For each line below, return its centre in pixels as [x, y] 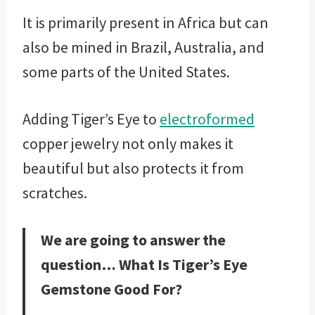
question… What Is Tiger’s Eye [144, 265]
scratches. [55, 193]
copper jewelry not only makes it [128, 144]
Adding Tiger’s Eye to [91, 119]
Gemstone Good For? [111, 289]
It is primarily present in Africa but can [146, 23]
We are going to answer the [133, 240]
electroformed [207, 119]
